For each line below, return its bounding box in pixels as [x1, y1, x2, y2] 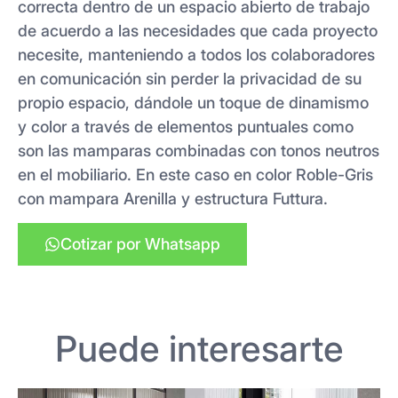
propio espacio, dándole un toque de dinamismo [18, 93, 369, 112]
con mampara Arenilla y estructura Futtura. [18, 189, 328, 208]
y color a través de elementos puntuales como [18, 117, 354, 136]
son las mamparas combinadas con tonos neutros [18, 141, 379, 160]
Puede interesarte [54, 327, 344, 371]
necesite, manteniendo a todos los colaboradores [18, 45, 375, 64]
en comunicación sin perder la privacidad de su [18, 69, 362, 88]
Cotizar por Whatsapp [60, 235, 220, 254]
